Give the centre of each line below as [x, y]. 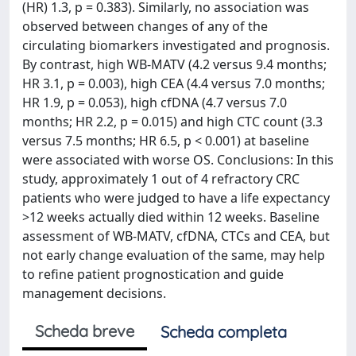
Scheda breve [85, 331]
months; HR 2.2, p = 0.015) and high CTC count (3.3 [172, 121]
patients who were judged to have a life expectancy [176, 197]
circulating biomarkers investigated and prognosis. [176, 45]
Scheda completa [224, 331]
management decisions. [94, 293]
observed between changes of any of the [145, 26]
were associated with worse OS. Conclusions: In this [178, 159]
